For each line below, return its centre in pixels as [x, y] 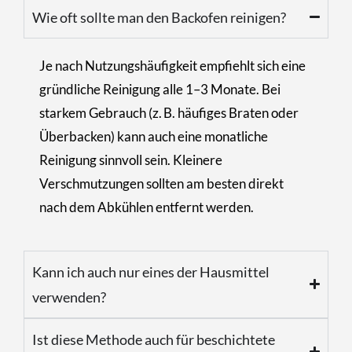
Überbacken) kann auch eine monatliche [154, 136]
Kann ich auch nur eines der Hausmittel [151, 271]
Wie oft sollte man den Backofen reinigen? [159, 17]
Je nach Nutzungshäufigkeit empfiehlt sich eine [172, 65]
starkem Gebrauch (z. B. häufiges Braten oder [169, 112]
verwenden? [69, 297]
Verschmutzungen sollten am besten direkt [161, 183]
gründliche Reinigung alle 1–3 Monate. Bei [160, 89]
